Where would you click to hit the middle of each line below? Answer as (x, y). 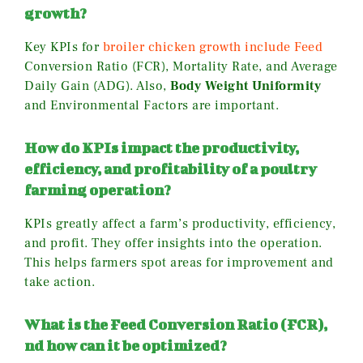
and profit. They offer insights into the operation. (173, 243)
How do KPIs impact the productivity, (162, 147)
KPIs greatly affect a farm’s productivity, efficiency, (180, 223)
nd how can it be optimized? (126, 345)
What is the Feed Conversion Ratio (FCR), (176, 324)
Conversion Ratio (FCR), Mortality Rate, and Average (181, 66)
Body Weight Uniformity (246, 85)
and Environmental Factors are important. (152, 105)
